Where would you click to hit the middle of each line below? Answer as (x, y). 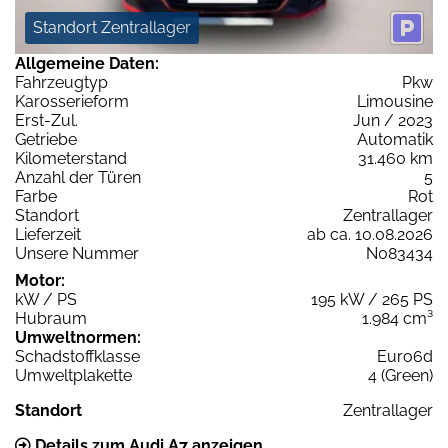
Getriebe (46, 140)
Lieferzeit (48, 235)
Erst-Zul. (46, 121)
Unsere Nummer (77, 254)
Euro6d (405, 357)
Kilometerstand (71, 159)
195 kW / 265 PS (372, 300)
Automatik (395, 140)
